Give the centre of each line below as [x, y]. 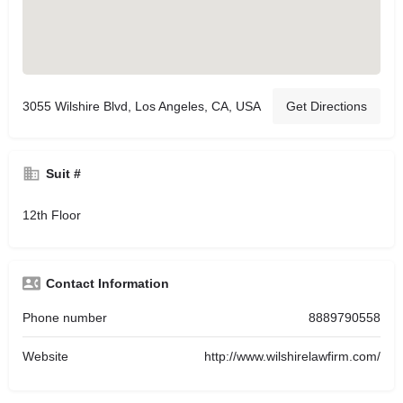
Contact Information [107, 283]
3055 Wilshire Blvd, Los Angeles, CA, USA [142, 106]
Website [45, 356]
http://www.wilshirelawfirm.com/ [292, 356]
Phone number [65, 318]
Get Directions [327, 106]
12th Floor [52, 215]
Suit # [63, 174]
